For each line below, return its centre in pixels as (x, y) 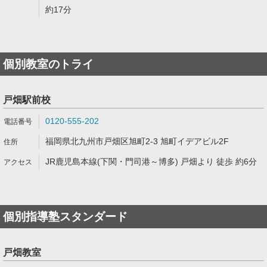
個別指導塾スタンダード (65, 217)
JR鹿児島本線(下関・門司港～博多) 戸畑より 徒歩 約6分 (151, 162)
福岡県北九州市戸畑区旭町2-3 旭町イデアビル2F (137, 141)
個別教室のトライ (48, 64)
